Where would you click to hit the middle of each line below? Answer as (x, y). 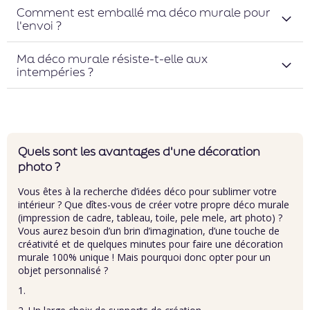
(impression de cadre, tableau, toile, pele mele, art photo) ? (150, 218)
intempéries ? (55, 72)
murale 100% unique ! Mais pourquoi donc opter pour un (144, 257)
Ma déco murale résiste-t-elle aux (112, 58)
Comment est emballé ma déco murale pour (144, 12)
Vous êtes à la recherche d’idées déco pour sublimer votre (147, 191)
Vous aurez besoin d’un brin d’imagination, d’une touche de (149, 231)
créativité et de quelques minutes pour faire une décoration (151, 244)
